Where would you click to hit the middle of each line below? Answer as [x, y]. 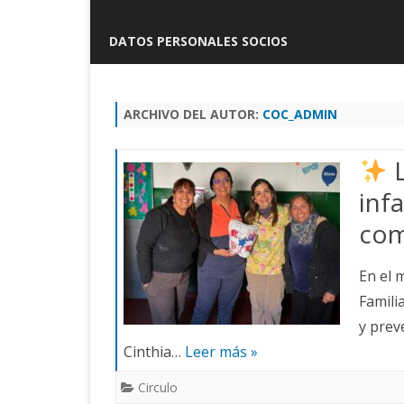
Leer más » [221, 351]
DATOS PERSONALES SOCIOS [198, 41]
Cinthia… [154, 351]
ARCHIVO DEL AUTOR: [193, 114]
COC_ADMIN [300, 114]
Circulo [158, 387]
